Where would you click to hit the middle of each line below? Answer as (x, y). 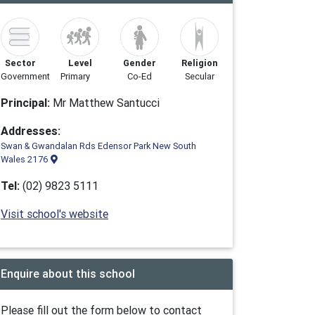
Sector (20, 63)
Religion (199, 63)
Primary (75, 76)
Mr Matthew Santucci (105, 103)
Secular (199, 76)
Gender (140, 63)
